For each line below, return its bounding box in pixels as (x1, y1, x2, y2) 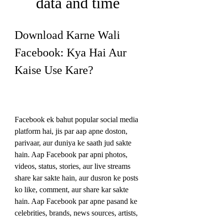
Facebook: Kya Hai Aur (15, 46, 127, 59)
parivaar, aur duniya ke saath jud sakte (15, 138, 131, 147)
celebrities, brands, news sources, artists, (15, 208, 138, 217)
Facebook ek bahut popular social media (15, 115, 138, 124)
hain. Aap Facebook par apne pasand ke (15, 197, 137, 205)
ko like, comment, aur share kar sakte (15, 185, 128, 194)
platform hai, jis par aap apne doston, (15, 127, 127, 135)
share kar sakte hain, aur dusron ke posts (15, 173, 138, 182)
